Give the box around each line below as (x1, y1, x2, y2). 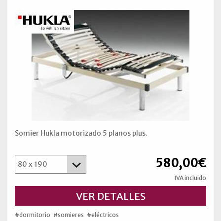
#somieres (53, 211, 84, 219)
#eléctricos (87, 211, 119, 219)
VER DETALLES (75, 189, 146, 202)
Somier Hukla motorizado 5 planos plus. (15, 128, 147, 138)
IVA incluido (175, 174, 206, 182)
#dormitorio (15, 211, 50, 219)
